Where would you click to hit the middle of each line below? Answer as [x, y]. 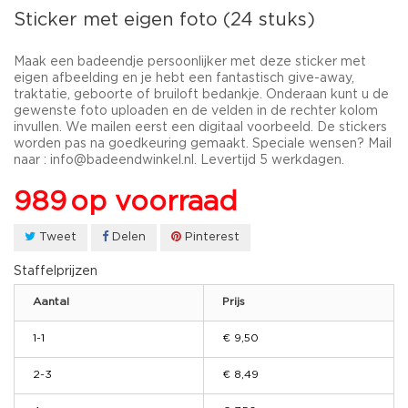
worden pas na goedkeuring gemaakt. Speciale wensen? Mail [203, 143]
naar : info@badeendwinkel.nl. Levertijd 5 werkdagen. [181, 160]
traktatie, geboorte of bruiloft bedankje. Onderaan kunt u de [201, 94]
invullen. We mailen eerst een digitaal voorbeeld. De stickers [200, 127]
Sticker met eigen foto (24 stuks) [164, 20]
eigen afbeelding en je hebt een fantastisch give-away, [184, 78]
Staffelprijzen [56, 271]
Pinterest [210, 237]
